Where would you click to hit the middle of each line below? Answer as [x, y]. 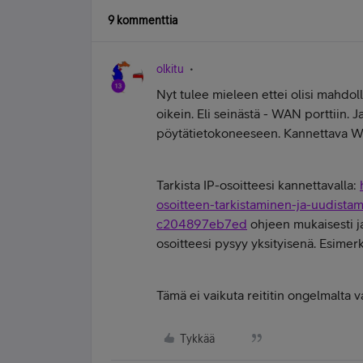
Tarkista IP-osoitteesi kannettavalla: [258, 185]
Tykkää [197, 339]
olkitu [170, 69]
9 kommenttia [143, 20]
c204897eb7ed [202, 224]
